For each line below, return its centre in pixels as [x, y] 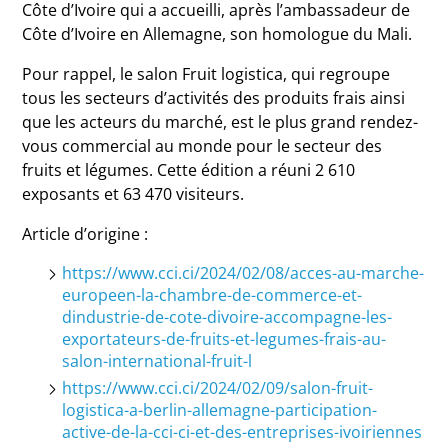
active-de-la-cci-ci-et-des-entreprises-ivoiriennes [242, 432]
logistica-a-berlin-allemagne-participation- [220, 410]
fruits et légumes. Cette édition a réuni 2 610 [189, 170]
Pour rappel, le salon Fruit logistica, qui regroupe [206, 74]
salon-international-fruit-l [159, 361]
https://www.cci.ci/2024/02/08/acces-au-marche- [243, 273]
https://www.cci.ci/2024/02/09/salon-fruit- [218, 388]
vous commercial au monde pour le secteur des [202, 146]
